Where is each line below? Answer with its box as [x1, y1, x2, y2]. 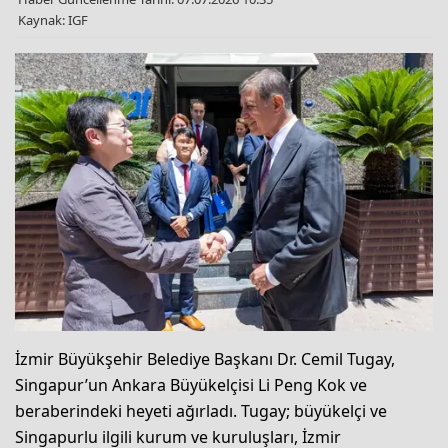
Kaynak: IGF [18, 10, 88, 29]
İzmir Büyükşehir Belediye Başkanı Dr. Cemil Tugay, [15, 348, 395, 371]
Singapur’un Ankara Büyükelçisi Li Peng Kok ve [15, 374, 367, 397]
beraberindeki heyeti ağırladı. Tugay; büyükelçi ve [15, 400, 387, 423]
